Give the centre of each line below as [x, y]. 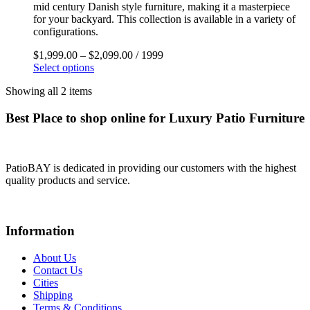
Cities [46, 282]
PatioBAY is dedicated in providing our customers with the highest [151, 168]
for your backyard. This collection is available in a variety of [164, 19]
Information [40, 231]
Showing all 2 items [49, 91]
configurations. [66, 32]
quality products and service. [68, 181]
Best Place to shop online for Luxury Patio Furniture [155, 118]
